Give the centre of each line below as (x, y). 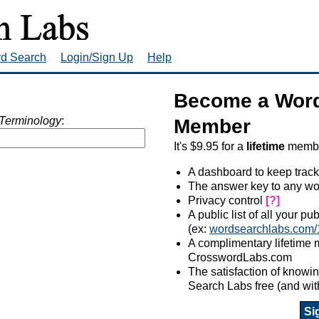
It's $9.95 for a (210, 146)
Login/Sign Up (97, 57)
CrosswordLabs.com (240, 257)
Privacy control (227, 200)
